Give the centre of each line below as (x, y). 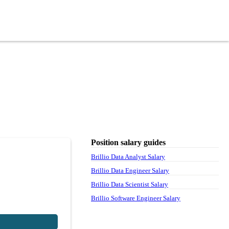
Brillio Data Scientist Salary (130, 184)
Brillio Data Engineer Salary (130, 170)
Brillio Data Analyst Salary (128, 156)
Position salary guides (128, 142)
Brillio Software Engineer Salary (136, 198)
